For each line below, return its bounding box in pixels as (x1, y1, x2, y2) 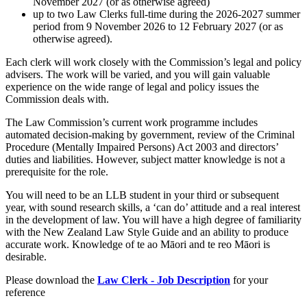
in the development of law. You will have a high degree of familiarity (5, 214, 302, 226)
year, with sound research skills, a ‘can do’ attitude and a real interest (5, 201, 300, 214)
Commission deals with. (5, 93, 109, 106)
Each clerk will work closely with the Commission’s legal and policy (5, 56, 302, 69)
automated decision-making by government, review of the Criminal (5, 129, 295, 141)
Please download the (5, 274, 97, 286)
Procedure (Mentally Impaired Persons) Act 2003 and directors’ (5, 141, 278, 153)
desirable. (5, 251, 47, 263)
